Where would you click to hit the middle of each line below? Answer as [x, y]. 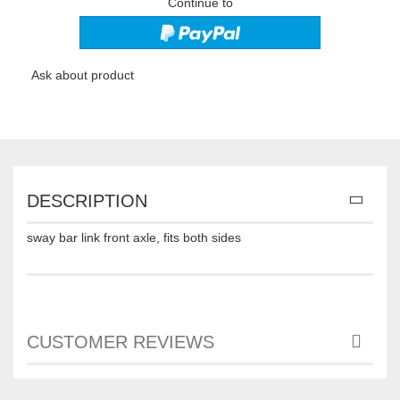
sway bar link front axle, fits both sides [134, 237]
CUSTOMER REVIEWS [121, 342]
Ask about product [83, 75]
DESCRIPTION [87, 200]
